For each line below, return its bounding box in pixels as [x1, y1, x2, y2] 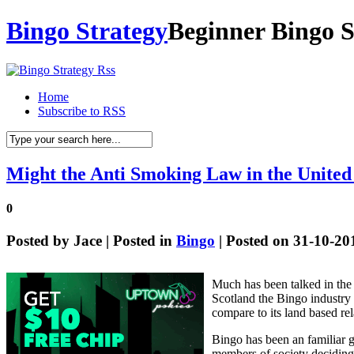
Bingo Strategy [6, 17, 168, 46]
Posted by [6, 232, 73, 250]
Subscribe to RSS [38, 104, 126, 118]
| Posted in [102, 232, 176, 250]
